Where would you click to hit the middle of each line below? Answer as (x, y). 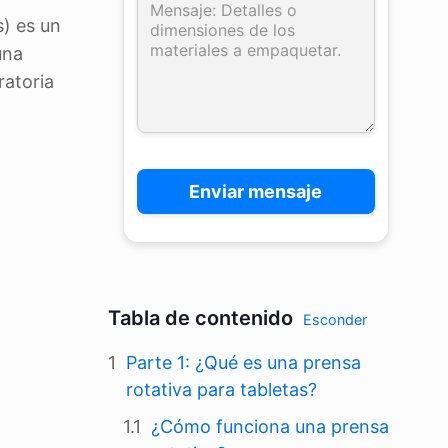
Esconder (335, 319)
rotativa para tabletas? (221, 389)
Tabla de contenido (200, 318)
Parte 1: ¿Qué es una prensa (243, 362)
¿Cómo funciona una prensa (270, 426)
